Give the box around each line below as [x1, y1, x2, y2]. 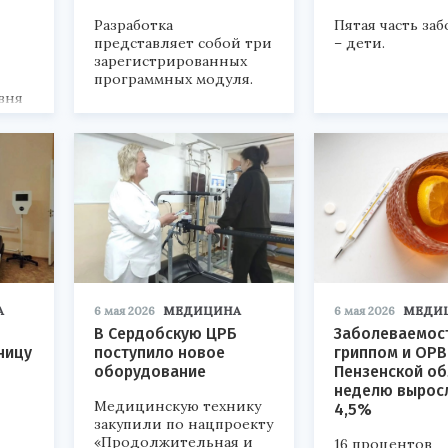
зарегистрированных [94, 51, 247, 70]
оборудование [94, 361, 206, 381]
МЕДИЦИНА [163, 302, 241, 318]
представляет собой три [94, 33, 272, 52]
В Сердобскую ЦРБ [94, 323, 237, 343]
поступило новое [94, 342, 225, 362]
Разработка [94, 15, 173, 34]
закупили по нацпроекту [94, 414, 273, 433]
